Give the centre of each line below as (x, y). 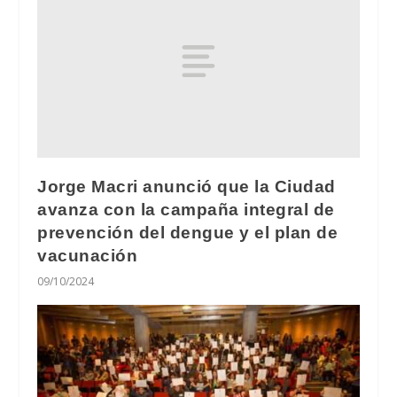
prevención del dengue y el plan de (188, 232)
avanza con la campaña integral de (186, 209)
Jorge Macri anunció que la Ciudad (187, 186)
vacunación (88, 255)
